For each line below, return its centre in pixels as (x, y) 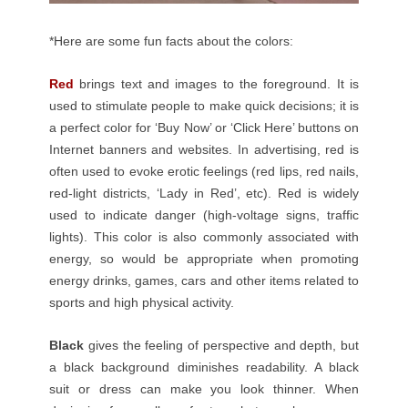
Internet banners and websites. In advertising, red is (204, 149)
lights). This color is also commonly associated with (204, 236)
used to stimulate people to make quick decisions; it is (204, 105)
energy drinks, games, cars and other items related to (204, 280)
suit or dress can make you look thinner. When (204, 388)
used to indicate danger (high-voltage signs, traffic (204, 214)
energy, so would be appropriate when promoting (204, 258)
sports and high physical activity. (142, 302)
